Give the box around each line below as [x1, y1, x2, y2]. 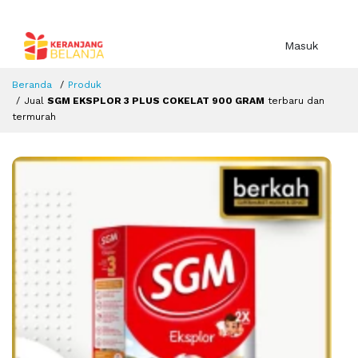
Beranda [12, 79, 52, 91]
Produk [68, 79, 101, 91]
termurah [12, 111, 56, 123]
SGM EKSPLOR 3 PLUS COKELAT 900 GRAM [47, 95, 265, 107]
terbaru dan [265, 95, 324, 107]
